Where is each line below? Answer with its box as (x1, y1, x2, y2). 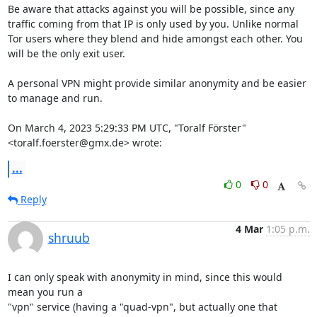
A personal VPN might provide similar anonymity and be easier (7, 76, 306, 90)
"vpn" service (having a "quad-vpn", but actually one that (7, 300, 277, 313)
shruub (47, 229, 90, 246)
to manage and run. (7, 91, 103, 105)
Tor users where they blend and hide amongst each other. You (7, 32, 303, 45)
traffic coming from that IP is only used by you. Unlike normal (7, 17, 299, 30)
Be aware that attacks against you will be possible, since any (7, 2, 294, 16)
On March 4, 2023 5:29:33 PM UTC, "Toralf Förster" (7, 121, 246, 134)
